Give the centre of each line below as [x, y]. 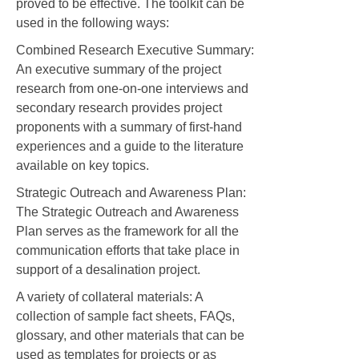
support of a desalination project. [108, 270]
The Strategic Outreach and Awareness [127, 212]
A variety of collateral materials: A [109, 297]
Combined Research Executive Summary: [135, 50]
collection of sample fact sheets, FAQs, [125, 317]
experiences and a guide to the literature [130, 147]
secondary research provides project [119, 108]
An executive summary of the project [119, 70]
